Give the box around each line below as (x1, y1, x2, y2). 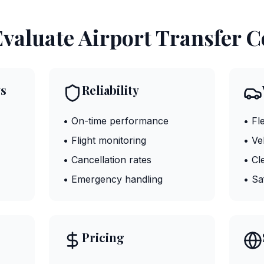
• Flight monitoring (62, 134, 146, 146)
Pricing (81, 229, 124, 245)
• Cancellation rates (62, 154, 151, 166)
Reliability (81, 82, 139, 98)
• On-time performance (62, 115, 169, 127)
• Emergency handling (62, 173, 163, 185)
